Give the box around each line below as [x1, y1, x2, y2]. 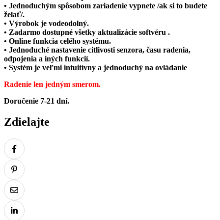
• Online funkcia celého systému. [4, 37, 111, 46]
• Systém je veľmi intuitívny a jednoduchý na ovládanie [4, 63, 187, 72]
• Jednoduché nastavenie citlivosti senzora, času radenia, [4, 46, 191, 55]
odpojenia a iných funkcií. [4, 55, 90, 63]
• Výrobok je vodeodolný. [4, 19, 89, 28]
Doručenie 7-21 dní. [4, 97, 69, 106]
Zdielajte [4, 115, 50, 129]
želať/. [4, 10, 25, 19]
